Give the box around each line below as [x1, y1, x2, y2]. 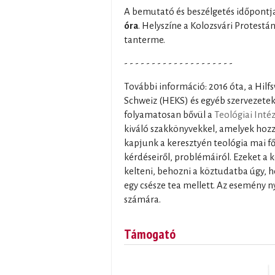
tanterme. [124, 34, 165, 45]
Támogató [124, 225, 176, 242]
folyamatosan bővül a [124, 109, 214, 120]
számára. [124, 194, 161, 204]
